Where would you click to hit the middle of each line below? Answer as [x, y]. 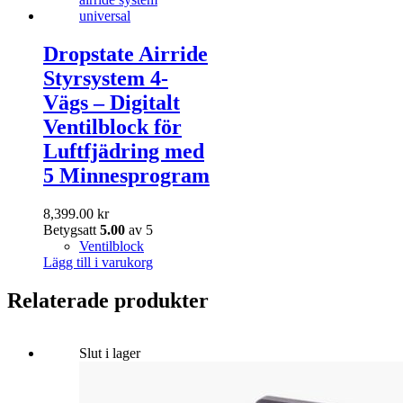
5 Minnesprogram [126, 176]
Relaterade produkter [108, 301]
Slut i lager [110, 354]
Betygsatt [72, 230]
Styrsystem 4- [106, 79]
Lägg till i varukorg [98, 263]
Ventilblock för [112, 127]
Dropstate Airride [125, 54]
